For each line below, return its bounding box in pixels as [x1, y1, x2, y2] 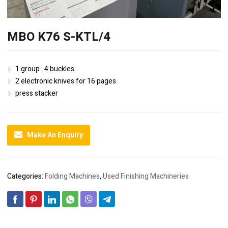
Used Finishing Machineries [103, 171, 189, 182]
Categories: [7, 171, 45, 182]
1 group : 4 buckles [15, 64, 74, 74]
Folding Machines [45, 171, 100, 182]
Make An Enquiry [27, 129, 83, 140]
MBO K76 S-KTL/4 [7, 28, 110, 46]
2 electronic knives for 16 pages [15, 76, 116, 87]
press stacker [15, 88, 58, 99]
